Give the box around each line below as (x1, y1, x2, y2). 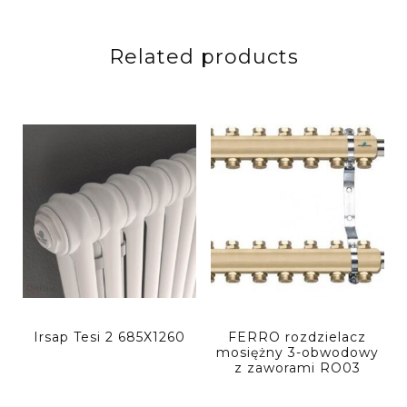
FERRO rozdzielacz (228, 329, 367, 346)
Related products (108, 45, 299, 70)
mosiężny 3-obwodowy (215, 344, 379, 362)
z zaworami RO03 (233, 360, 361, 377)
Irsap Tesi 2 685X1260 (34, 329, 186, 346)
